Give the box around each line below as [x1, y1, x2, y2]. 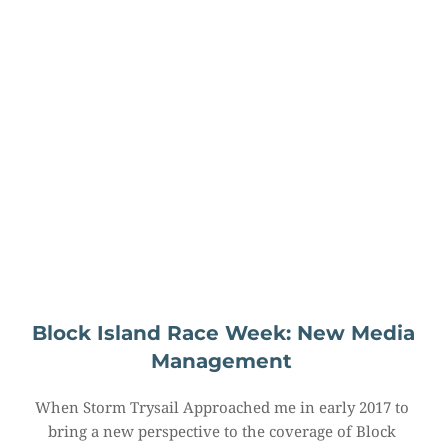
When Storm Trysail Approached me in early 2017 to [35, 397, 409, 418]
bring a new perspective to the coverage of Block [48, 421, 396, 442]
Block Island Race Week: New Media [32, 321, 415, 346]
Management [150, 349, 292, 374]
